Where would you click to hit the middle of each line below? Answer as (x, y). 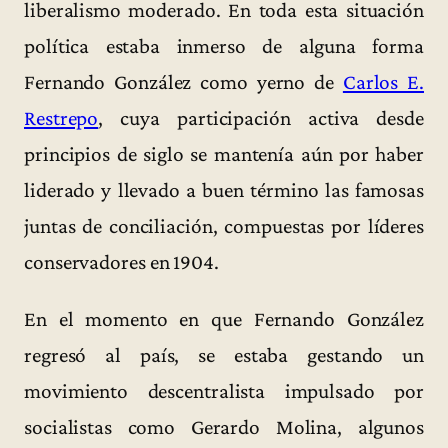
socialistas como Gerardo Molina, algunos (224, 426)
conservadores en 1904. (121, 261)
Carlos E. (383, 81)
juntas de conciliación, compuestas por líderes (224, 225)
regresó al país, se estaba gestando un (224, 354)
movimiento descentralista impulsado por (224, 390)
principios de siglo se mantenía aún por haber (224, 153)
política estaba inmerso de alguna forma (224, 45)
